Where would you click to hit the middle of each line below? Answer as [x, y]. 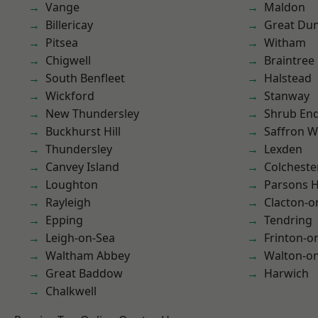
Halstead [288, 78]
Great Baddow [84, 273]
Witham [285, 43]
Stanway [287, 96]
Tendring [288, 220]
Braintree [289, 60]
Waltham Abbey [88, 256]
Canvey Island [82, 167]
